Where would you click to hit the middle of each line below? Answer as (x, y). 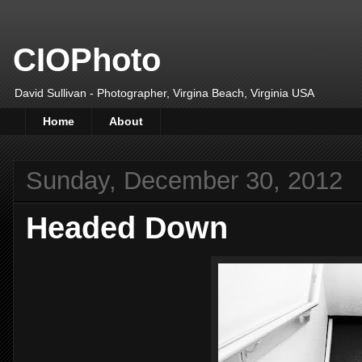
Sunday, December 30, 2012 (184, 180)
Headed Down (127, 227)
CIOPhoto (87, 60)
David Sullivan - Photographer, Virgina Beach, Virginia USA (164, 93)
